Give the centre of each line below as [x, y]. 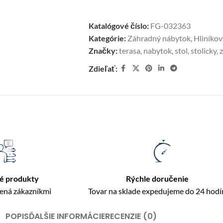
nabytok [157, 51]
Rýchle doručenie [157, 178]
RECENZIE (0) [131, 216]
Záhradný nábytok [159, 38]
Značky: [103, 51]
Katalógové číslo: [119, 26]
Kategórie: [107, 38]
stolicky [203, 51]
